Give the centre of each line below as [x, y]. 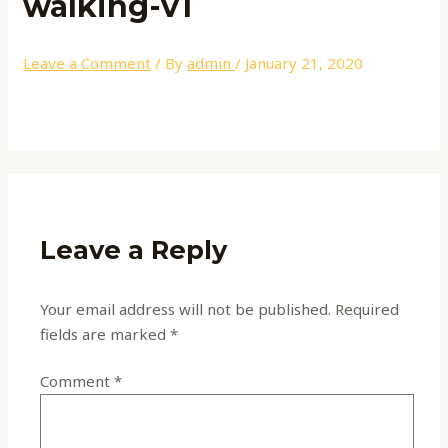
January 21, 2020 [304, 62]
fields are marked [105, 333]
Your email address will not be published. [186, 308]
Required [367, 308]
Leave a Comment [87, 62]
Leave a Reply [134, 250]
